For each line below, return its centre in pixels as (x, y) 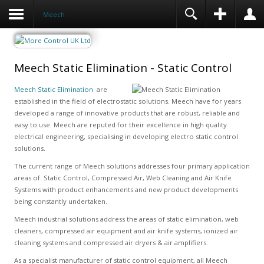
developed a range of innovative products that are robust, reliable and (127, 113)
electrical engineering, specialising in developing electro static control (126, 136)
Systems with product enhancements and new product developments (126, 189)
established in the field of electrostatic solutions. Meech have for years (127, 101)
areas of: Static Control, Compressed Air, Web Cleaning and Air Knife (123, 178)
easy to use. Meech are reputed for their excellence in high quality (120, 125)
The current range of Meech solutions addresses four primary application (132, 166)
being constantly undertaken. (60, 201)
